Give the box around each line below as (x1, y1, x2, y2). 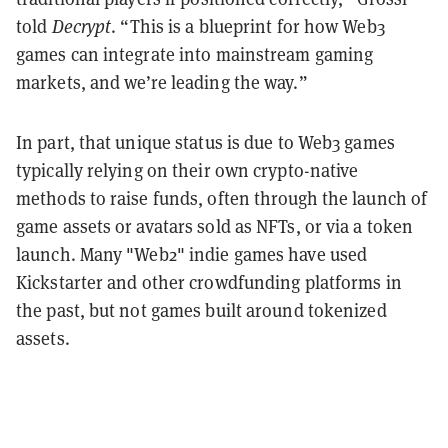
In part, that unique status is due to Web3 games (16, 130, 395, 154)
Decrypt (51, 14, 112, 38)
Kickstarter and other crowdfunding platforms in (16, 270, 402, 294)
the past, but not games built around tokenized (16, 298, 387, 322)
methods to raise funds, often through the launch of (16, 186, 428, 210)
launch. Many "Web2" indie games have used (16, 242, 368, 266)
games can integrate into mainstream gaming (16, 42, 374, 66)
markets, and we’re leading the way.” (16, 70, 308, 94)
